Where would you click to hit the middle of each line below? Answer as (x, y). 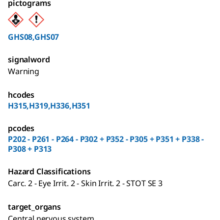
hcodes (21, 95)
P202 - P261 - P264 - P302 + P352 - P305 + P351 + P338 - (106, 139)
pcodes (21, 128)
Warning (24, 71)
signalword (29, 60)
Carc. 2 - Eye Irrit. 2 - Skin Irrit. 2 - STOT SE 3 (85, 183)
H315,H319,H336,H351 (49, 106)
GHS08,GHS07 (34, 37)
